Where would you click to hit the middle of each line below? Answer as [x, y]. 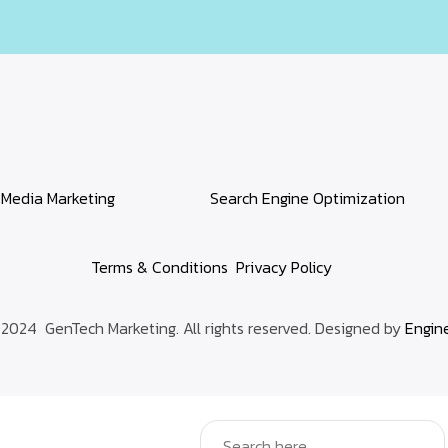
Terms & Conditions [159, 267]
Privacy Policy [284, 267]
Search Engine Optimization [307, 198]
